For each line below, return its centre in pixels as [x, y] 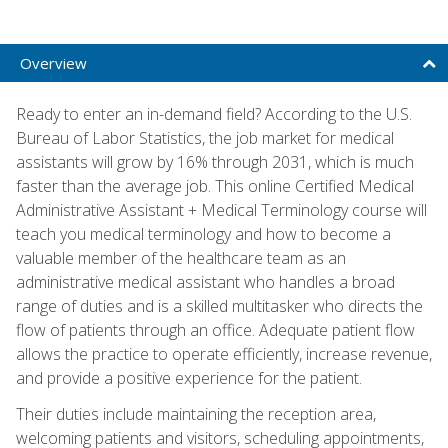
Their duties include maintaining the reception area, [196, 413]
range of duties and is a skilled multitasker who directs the [219, 305]
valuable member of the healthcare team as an [181, 257]
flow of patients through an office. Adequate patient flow [215, 329]
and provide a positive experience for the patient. [189, 377]
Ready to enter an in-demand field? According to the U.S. [214, 113]
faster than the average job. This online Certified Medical [215, 185]
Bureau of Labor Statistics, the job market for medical [205, 137]
